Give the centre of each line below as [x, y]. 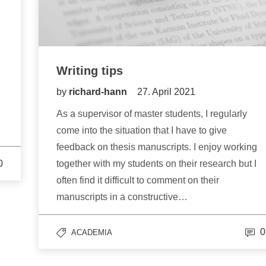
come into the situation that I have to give [142, 131]
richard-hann [99, 92]
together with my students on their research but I [156, 164]
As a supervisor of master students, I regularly [152, 114]
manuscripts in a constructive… [122, 197]
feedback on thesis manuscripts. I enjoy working [157, 147]
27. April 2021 [166, 92]
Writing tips [90, 71]
